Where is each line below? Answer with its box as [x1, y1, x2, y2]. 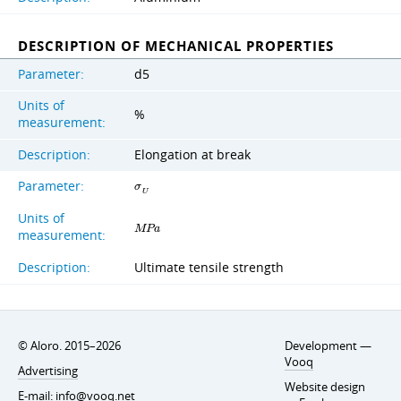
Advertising [18, 363, 78, 380]
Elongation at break [134, 147, 251, 164]
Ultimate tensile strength [134, 260, 284, 277]
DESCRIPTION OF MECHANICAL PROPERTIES [18, 37, 334, 56]
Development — [284, 337, 371, 354]
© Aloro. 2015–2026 [18, 337, 121, 354]
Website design [284, 379, 365, 396]
